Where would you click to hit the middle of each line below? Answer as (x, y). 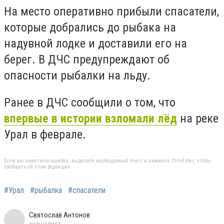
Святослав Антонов (59, 215)
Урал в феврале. (45, 134)
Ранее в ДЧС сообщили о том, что (90, 102)
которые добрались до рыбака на (90, 28)
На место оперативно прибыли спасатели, (111, 12)
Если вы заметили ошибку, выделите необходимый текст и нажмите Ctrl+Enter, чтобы (107, 161)
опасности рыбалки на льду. (77, 76)
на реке (198, 118)
